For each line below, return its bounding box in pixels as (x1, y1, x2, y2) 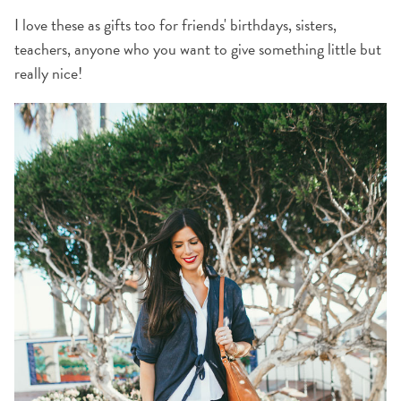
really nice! (14, 61, 82, 86)
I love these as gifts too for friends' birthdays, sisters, (14, 13, 337, 38)
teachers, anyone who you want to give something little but (14, 37, 381, 62)
